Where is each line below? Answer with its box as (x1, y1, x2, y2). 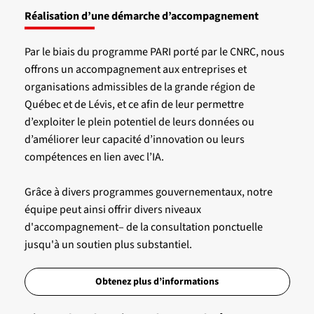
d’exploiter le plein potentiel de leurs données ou (24, 114, 254, 130)
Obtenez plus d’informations (95, 275, 219, 289)
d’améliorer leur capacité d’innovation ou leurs (24, 132, 245, 148)
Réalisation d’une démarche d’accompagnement (24, 8, 259, 25)
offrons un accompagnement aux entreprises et (24, 62, 247, 78)
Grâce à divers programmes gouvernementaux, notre (24, 184, 273, 200)
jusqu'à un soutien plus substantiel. (24, 237, 192, 253)
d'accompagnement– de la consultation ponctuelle (24, 219, 263, 235)
